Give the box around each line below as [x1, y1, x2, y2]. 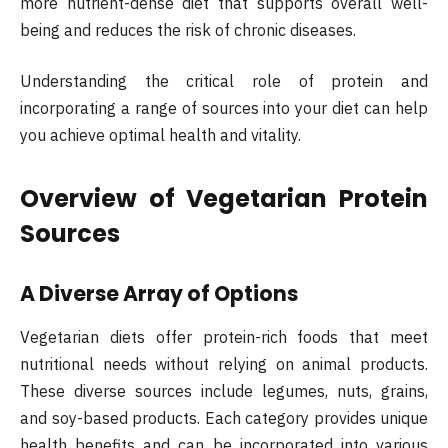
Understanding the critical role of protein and [20, 71, 428, 92]
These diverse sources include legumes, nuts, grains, [20, 381, 428, 402]
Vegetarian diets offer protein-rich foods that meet [20, 327, 428, 348]
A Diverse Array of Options [20, 279, 298, 308]
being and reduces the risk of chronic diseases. [20, 19, 356, 40]
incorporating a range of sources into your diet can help [20, 98, 428, 119]
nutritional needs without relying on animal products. [20, 354, 428, 375]
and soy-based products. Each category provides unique [20, 408, 428, 429]
